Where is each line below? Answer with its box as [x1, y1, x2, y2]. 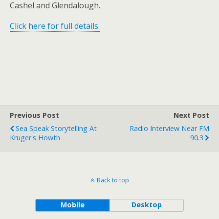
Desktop [131, 200, 162, 209]
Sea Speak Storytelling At [16, 124, 97, 133]
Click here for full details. [10, 21, 100, 31]
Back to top [96, 175, 129, 184]
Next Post [174, 110, 209, 120]
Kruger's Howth [10, 133, 60, 142]
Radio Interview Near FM [130, 124, 209, 133]
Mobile [60, 200, 85, 209]
